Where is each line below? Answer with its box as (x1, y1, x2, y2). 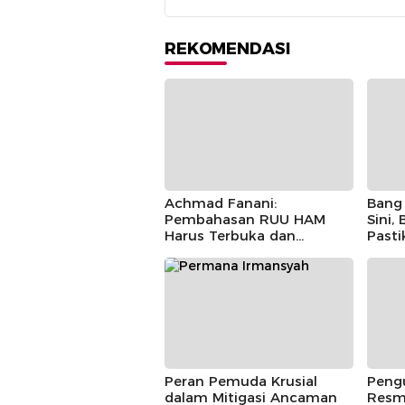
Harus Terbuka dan (165, 226, 296, 244)
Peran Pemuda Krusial (165, 372, 317, 390)
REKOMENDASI (165, 39, 290, 59)
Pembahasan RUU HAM (165, 210, 325, 228)
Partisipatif (165, 242, 240, 260)
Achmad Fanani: (165, 193, 277, 212)
